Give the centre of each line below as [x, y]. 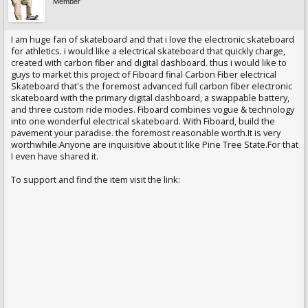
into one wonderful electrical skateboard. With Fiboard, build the [143, 121]
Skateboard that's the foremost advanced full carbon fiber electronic [152, 86]
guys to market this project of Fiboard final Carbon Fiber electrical [144, 74]
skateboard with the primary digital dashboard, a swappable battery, [150, 98]
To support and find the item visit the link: [96, 179]
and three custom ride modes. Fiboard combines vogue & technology [153, 109]
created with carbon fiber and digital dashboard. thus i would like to [149, 63]
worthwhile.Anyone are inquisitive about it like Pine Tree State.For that [155, 144]
